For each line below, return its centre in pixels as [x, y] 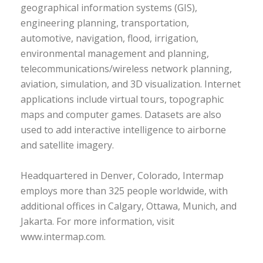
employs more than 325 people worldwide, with [124, 191]
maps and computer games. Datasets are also [121, 114]
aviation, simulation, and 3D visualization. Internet [131, 84]
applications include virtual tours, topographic [122, 99]
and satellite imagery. [68, 145]
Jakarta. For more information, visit [97, 221]
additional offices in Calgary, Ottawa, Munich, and [129, 206]
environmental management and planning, [115, 53]
